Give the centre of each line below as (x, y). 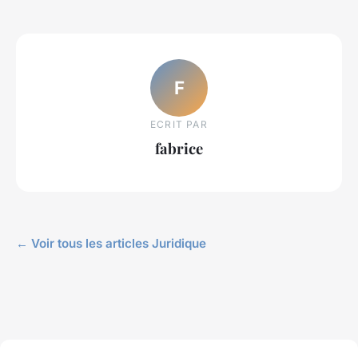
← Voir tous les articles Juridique (111, 243)
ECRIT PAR (179, 125)
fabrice (179, 149)
